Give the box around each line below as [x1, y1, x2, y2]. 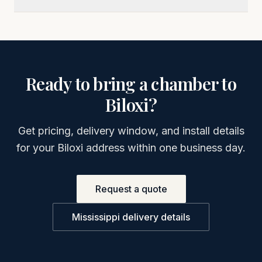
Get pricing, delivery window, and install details [18, 125, 244, 137]
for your [16, 142, 57, 154]
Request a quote [95, 183, 167, 195]
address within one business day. [83, 142, 246, 154]
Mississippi [72, 211, 120, 223]
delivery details [120, 211, 190, 223]
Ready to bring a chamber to [26, 72, 236, 95]
